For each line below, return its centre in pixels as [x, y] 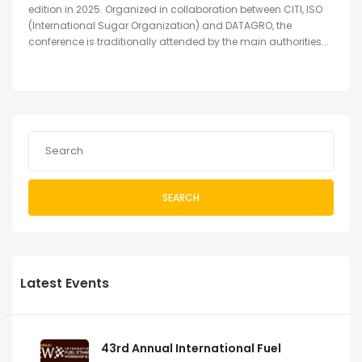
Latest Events [65, 284]
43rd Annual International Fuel [191, 349]
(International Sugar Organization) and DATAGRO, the [160, 26]
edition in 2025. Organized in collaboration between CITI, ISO [175, 10]
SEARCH [181, 197]
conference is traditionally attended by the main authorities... [179, 42]
